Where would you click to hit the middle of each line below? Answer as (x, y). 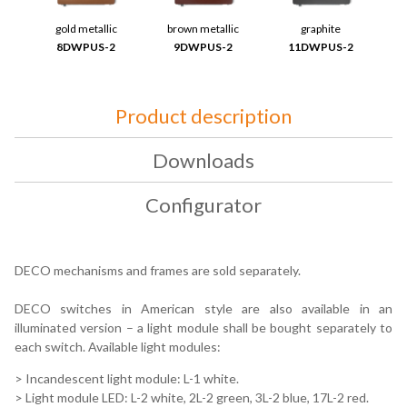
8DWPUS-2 (86, 47)
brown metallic (203, 29)
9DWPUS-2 (203, 47)
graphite (321, 29)
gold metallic (86, 29)
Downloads (203, 160)
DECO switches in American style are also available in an (203, 308)
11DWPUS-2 (321, 47)
